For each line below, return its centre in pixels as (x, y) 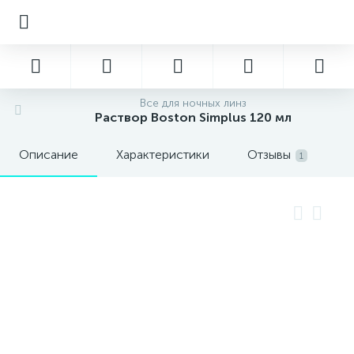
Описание (49, 154)
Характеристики (163, 154)
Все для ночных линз (193, 103)
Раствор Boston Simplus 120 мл (193, 117)
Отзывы (269, 154)
